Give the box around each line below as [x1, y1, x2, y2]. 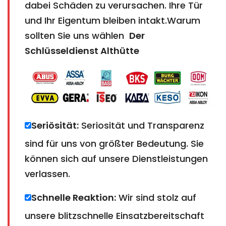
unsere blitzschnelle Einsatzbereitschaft [25, 209, 204, 222]
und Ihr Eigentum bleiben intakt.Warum [25, 14, 200, 27]
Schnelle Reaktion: [31, 191, 116, 204]
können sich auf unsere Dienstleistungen [25, 152, 208, 165]
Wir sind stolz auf [116, 191, 196, 204]
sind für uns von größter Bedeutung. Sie [25, 137, 204, 150]
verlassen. [25, 167, 70, 180]
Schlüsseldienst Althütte [25, 44, 139, 57]
